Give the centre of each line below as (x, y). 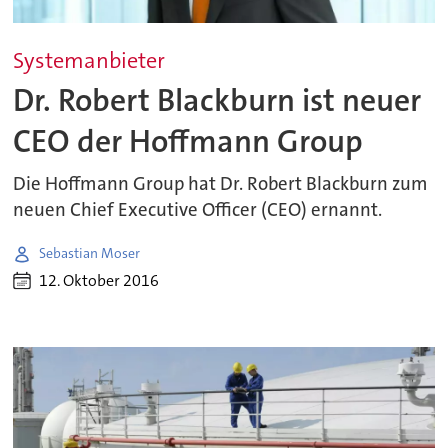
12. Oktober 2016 (99, 281)
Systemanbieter (89, 60)
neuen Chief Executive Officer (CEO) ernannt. (198, 209)
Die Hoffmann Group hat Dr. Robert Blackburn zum (221, 183)
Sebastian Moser (90, 253)
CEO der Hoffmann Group (188, 142)
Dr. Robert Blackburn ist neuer (217, 101)
